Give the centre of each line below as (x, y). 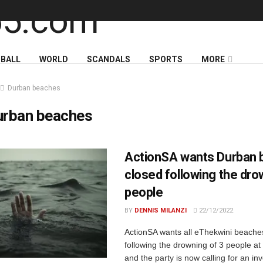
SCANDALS (109, 59)
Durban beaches (34, 88)
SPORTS (166, 59)
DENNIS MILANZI (161, 210)
